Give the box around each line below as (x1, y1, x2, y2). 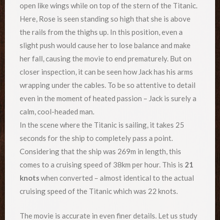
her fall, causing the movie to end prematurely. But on (20, 54, 192, 63)
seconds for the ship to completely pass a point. (20, 134, 173, 143)
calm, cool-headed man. (20, 107, 94, 116)
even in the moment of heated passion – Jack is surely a (20, 94, 196, 103)
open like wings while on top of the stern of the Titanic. (20, 1, 197, 10)
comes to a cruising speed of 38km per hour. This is (20, 160, 185, 169)
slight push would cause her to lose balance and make (20, 41, 191, 50)
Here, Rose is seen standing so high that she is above (20, 14, 191, 24)
